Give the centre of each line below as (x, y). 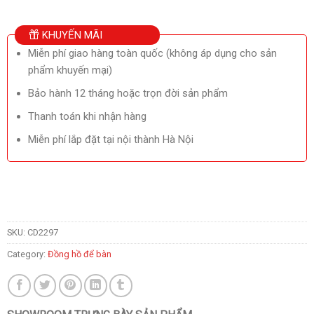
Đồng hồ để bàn (79, 254)
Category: (27, 254)
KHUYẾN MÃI (70, 35)
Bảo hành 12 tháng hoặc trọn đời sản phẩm (128, 93)
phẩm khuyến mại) (70, 70)
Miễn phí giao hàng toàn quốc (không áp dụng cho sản (153, 53)
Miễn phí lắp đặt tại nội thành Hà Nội (111, 139)
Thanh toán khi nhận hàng (88, 116)
